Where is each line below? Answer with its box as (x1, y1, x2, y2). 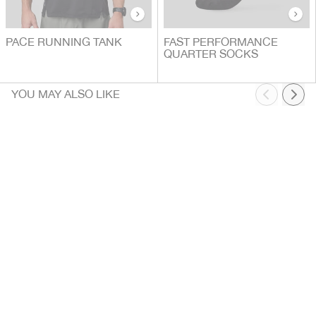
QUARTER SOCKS (164, 46, 258, 64)
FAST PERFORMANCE (164, 34, 278, 52)
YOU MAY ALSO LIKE (11, 85, 120, 104)
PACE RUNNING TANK (6, 34, 122, 52)
